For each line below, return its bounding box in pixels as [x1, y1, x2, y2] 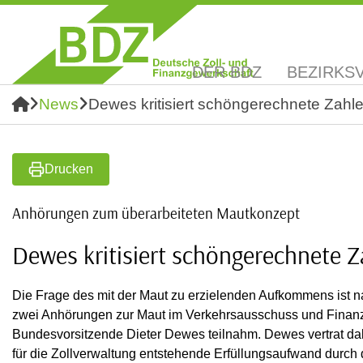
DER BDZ [192, 63, 262, 81]
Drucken [45, 162, 93, 176]
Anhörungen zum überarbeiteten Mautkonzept [12, 203, 300, 223]
